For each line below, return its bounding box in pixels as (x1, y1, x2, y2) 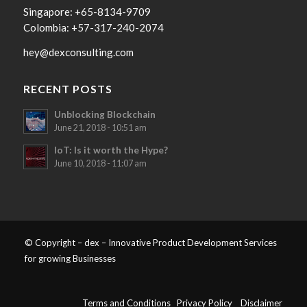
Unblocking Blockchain (53, 108, 156, 120)
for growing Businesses (24, 252, 116, 264)
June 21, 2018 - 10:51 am (53, 122, 147, 133)
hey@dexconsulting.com (23, 46, 134, 59)
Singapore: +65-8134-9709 (23, 5, 151, 19)
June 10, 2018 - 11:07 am (53, 158, 147, 169)
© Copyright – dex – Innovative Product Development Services (24, 236, 277, 248)
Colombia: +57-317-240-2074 (23, 21, 164, 34)
